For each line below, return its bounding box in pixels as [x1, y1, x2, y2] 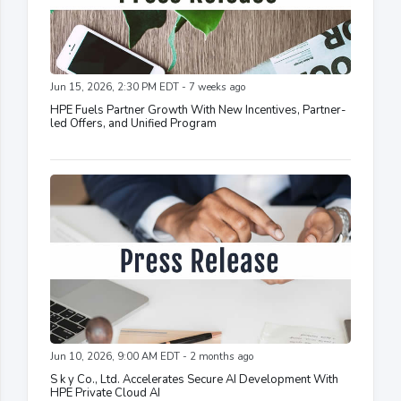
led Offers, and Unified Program [50, 115, 217, 132]
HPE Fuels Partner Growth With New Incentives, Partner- [50, 102, 346, 119]
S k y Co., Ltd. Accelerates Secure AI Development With [50, 371, 338, 388]
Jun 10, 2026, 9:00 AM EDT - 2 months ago [50, 350, 253, 364]
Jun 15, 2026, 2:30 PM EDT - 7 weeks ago [50, 81, 245, 95]
